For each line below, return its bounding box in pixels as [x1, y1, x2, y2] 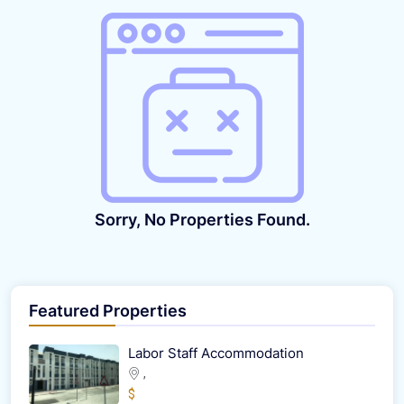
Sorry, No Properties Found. [94, 209, 310, 229]
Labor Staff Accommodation [128, 344, 304, 362]
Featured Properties [29, 300, 187, 320]
